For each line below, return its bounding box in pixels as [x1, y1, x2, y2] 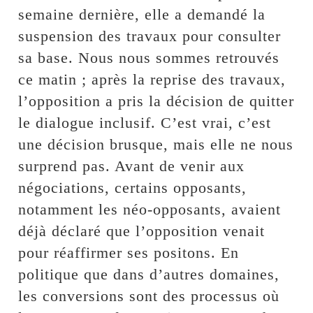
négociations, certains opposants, [18, 179, 247, 197]
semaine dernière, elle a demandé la [18, 6, 266, 24]
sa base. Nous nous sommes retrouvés [18, 49, 280, 67]
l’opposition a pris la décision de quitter [18, 92, 295, 110]
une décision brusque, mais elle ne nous [18, 136, 294, 154]
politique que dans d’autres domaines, [18, 265, 280, 284]
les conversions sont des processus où [18, 287, 280, 305]
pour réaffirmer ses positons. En [18, 244, 240, 262]
